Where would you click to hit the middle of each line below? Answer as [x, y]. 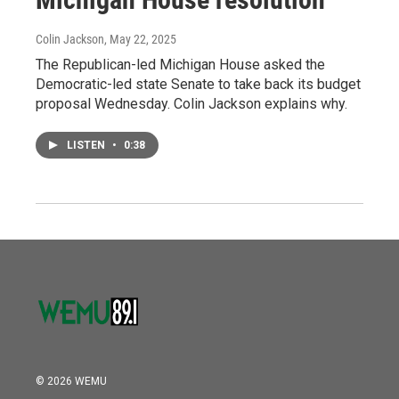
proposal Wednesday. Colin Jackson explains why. [191, 103]
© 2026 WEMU [71, 381]
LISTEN [87, 145]
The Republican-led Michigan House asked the [180, 64]
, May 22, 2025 [140, 39]
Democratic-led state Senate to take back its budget [198, 84]
